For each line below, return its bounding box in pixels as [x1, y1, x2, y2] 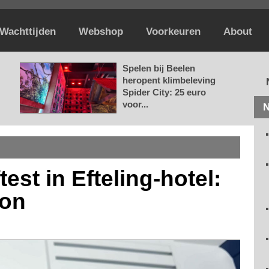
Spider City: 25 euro [122, 87, 206, 97]
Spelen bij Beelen [122, 63, 195, 73]
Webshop [79, 26, 123, 37]
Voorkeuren [146, 26, 201, 37]
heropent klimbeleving [122, 75, 216, 85]
